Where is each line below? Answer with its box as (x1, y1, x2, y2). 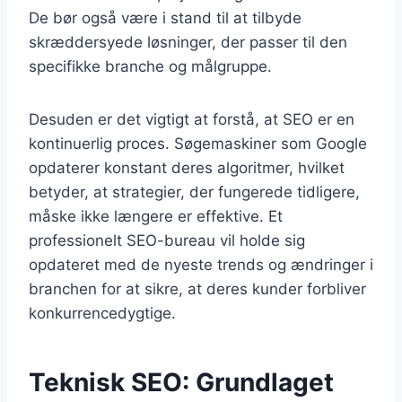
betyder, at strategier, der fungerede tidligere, (29, 182, 360, 201)
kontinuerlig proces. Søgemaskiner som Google (29, 134, 367, 153)
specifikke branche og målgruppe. (29, 57, 272, 75)
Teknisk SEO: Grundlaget (29, 366, 334, 398)
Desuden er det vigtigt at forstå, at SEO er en (29, 109, 354, 128)
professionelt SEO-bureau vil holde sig (29, 231, 305, 249)
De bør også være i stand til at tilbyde (29, 8, 301, 27)
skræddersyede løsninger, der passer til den (29, 32, 347, 51)
